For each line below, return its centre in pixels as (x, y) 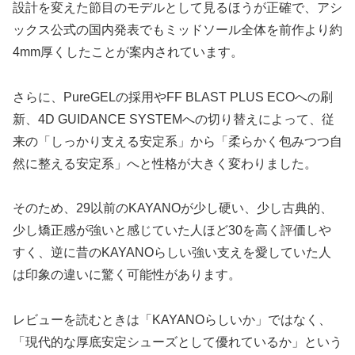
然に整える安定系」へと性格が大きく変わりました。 (165, 163)
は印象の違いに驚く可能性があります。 (127, 275)
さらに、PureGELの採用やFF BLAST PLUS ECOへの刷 (173, 97)
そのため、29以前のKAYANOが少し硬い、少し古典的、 (173, 208)
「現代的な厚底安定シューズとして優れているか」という (177, 342)
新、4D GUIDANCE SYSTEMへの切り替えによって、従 (174, 119)
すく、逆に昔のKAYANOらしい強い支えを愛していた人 (172, 253)
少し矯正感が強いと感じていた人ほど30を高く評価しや (172, 231)
